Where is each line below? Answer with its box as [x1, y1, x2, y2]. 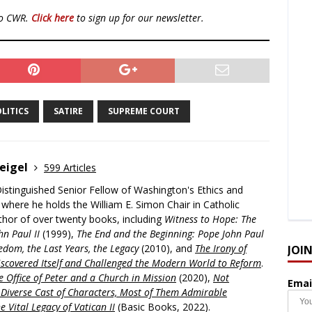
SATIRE [54, 105, 83, 118]
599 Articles [44, 161, 96, 175]
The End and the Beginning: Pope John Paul [77, 227, 264, 241]
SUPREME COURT [108, 105, 180, 118]
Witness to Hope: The [164, 212, 256, 226]
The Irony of [195, 242, 247, 256]
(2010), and [139, 242, 195, 256]
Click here [31, 11, 74, 25]
